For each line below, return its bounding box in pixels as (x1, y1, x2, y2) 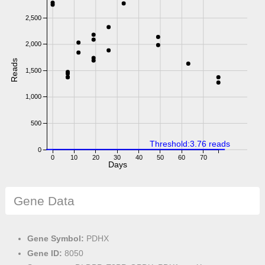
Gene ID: (27, 248, 62, 258)
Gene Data (13, 193, 75, 208)
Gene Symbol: (27, 234, 84, 244)
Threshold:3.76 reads (149, 139, 230, 149)
